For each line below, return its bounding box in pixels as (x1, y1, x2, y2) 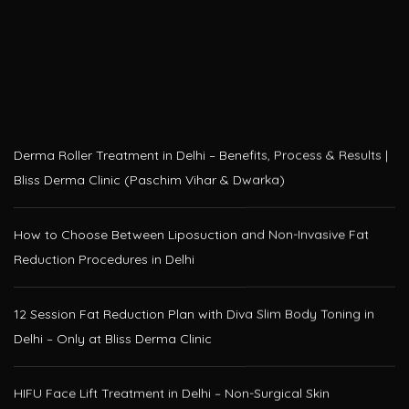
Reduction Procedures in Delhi (14, 212, 194, 229)
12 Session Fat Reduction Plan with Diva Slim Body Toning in (14, 267, 374, 284)
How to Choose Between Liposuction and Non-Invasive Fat (14, 187, 369, 204)
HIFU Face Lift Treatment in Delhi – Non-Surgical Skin (14, 346, 330, 363)
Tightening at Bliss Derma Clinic (14, 371, 204, 388)
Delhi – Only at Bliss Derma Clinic (14, 291, 212, 309)
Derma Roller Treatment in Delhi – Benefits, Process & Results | (14, 108, 388, 125)
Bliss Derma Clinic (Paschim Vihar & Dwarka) (14, 132, 285, 150)
